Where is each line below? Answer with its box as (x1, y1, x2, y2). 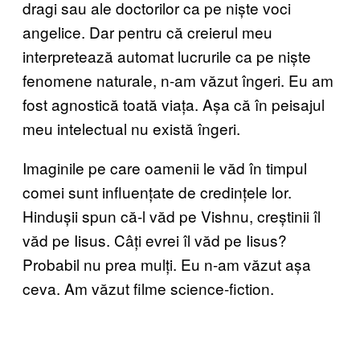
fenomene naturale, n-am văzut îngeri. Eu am (22, 68, 333, 91)
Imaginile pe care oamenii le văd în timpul (22, 156, 307, 178)
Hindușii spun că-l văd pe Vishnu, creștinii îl (22, 204, 321, 227)
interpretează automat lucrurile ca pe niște (22, 44, 311, 67)
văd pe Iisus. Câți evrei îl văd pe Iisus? (22, 228, 287, 251)
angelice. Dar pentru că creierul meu (22, 20, 272, 43)
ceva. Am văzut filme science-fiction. (22, 276, 274, 299)
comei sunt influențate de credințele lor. (22, 180, 292, 202)
